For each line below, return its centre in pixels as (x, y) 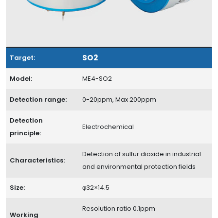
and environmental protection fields (139, 167)
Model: (21, 79)
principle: (25, 133)
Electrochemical (108, 127)
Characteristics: (37, 160)
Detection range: (38, 100)
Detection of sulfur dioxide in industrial (142, 154)
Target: (22, 58)
